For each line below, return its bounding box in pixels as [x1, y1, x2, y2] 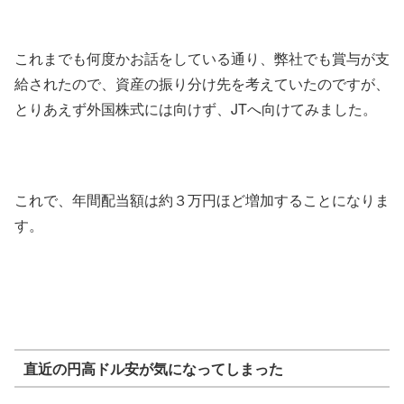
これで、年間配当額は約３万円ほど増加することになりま [14, 188, 390, 210]
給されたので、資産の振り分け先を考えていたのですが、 [14, 73, 390, 95]
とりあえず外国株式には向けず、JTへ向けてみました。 [14, 98, 377, 120]
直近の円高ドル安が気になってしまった [23, 357, 283, 379]
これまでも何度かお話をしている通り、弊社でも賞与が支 [14, 48, 390, 69]
